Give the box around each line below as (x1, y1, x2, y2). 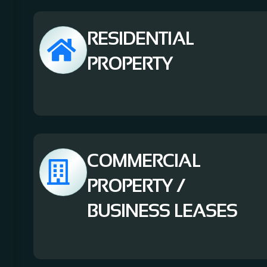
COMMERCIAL (86, 150, 200, 170)
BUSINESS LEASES (86, 200, 238, 221)
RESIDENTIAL (86, 28, 194, 48)
